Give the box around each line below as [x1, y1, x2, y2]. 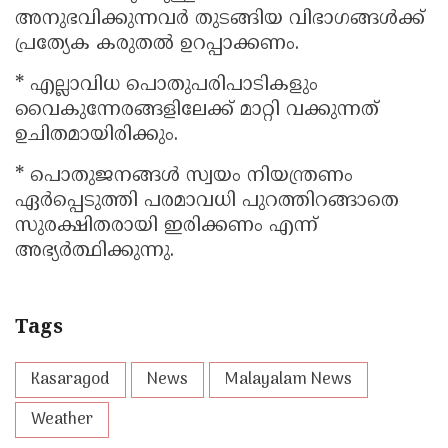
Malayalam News [225, 367, 352, 394]
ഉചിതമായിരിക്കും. [15, 124, 178, 148]
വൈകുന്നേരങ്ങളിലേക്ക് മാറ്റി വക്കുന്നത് [15, 99, 379, 123]
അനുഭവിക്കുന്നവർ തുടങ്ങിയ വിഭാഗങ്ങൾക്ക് [15, 8, 425, 32]
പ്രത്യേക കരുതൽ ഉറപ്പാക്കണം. [15, 33, 305, 57]
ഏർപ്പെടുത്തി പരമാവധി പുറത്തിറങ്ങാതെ [15, 190, 399, 214]
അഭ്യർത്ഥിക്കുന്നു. [15, 240, 174, 264]
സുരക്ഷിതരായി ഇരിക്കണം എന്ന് [15, 215, 318, 239]
